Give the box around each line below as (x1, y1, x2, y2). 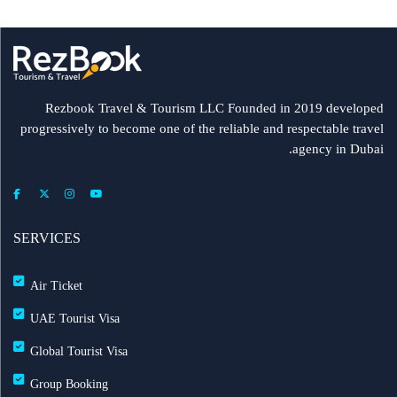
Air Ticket (30, 279, 82, 292)
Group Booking (30, 378, 108, 391)
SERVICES (13, 230, 81, 245)
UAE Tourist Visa (30, 312, 120, 325)
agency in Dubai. (292, 142, 384, 156)
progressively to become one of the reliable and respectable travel (20, 121, 384, 136)
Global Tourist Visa (30, 345, 128, 358)
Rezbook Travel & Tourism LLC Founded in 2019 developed (45, 101, 384, 115)
